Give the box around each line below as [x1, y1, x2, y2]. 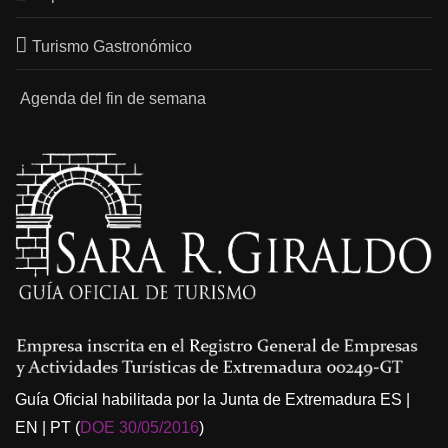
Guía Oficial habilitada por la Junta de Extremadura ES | [15, 391, 410, 409]
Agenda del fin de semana [19, 89, 206, 107]
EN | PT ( [15, 419, 80, 437]
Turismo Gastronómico [32, 37, 193, 55]
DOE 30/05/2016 [80, 419, 199, 437]
